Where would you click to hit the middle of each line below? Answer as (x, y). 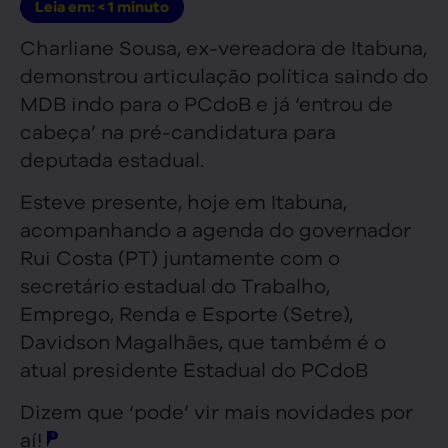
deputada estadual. (112, 158)
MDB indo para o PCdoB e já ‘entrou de (206, 102)
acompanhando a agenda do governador (215, 229)
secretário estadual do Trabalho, (175, 285)
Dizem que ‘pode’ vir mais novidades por (216, 411)
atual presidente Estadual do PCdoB (194, 369)
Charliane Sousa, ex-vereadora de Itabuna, (223, 46)
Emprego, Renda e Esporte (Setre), (186, 313)
